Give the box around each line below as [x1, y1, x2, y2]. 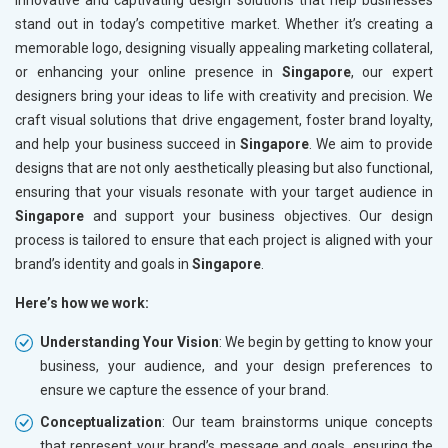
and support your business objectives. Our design [84, 208, 433, 225]
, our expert [350, 64, 433, 81]
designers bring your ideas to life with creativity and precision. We [15, 88, 433, 105]
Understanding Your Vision [40, 334, 219, 351]
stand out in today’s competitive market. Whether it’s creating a [15, 16, 433, 33]
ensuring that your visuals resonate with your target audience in [15, 184, 433, 201]
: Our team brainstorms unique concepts [162, 414, 433, 431]
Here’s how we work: [15, 295, 149, 312]
